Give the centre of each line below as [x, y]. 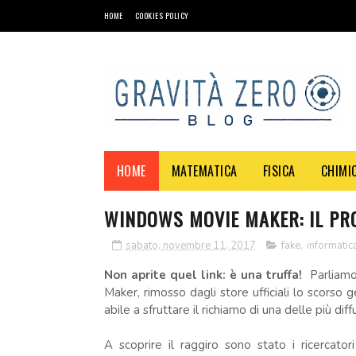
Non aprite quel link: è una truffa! [205, 275]
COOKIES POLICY [162, 15]
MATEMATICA [204, 171]
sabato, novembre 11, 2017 [190, 246]
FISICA [279, 171]
